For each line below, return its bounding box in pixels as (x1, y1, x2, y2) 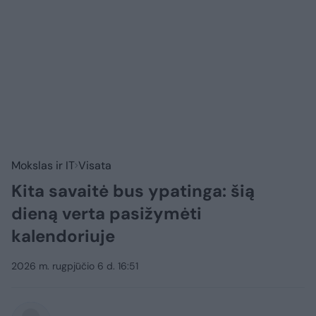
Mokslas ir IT (11, 157, 75, 173)
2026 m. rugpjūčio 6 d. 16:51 (11, 259, 138, 272)
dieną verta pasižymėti (11, 202, 202, 224)
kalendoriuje (11, 224, 115, 247)
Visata (78, 157, 111, 173)
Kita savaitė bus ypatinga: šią (11, 179, 255, 202)
